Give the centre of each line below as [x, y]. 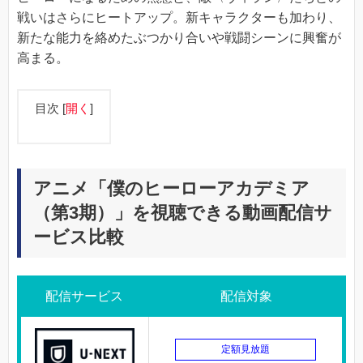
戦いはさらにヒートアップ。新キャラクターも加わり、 [179, 18]
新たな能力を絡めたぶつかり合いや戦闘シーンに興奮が [179, 38]
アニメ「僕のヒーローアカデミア [171, 188]
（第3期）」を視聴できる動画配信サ [183, 212]
